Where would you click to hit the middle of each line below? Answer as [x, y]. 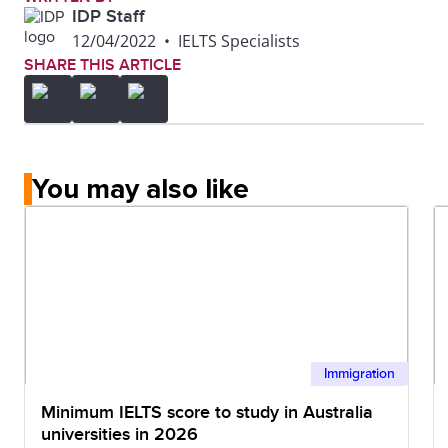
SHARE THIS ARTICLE [102, 64]
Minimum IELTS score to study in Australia [207, 412]
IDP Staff [108, 16]
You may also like [140, 188]
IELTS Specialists [239, 40]
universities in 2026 [119, 434]
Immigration [359, 373]
